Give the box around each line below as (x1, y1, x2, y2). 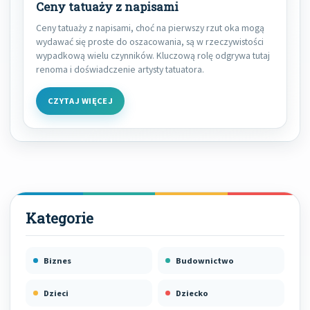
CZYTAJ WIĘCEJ (48, 95, 113, 107)
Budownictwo (176, 255, 234, 266)
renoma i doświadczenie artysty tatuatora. (36, 63, 204, 76)
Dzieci (44, 288, 69, 299)
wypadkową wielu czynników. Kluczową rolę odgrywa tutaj (36, 49, 270, 62)
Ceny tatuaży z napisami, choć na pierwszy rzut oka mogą (36, 21, 264, 35)
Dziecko (176, 288, 208, 299)
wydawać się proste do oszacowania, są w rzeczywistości (36, 35, 264, 48)
